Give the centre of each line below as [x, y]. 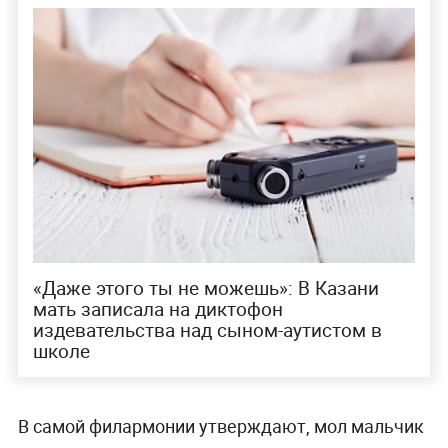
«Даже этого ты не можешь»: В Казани [205, 287]
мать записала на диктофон [157, 308]
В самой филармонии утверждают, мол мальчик [220, 426]
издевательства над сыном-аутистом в [207, 329]
